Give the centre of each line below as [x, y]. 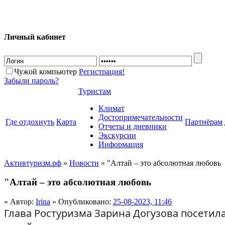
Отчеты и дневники [133, 126]
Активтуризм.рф [33, 163]
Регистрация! [102, 71]
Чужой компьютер [45, 71]
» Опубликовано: [82, 201]
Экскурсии [117, 135]
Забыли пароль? [31, 80]
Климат [111, 108]
